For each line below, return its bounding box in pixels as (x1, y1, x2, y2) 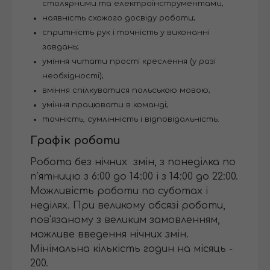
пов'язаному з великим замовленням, (30, 215, 220, 226)
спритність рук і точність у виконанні (42, 28, 210, 37)
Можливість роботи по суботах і (30, 186, 208, 197)
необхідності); (42, 72, 104, 81)
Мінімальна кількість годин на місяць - (30, 243, 233, 255)
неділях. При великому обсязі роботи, (30, 200, 225, 212)
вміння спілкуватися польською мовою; (42, 86, 210, 95)
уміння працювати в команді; (42, 101, 168, 110)
